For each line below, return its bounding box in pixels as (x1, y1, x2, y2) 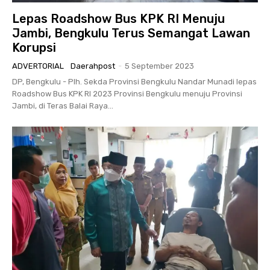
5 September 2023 (125, 61, 194, 71)
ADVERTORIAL (12, 61, 64, 71)
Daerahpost (71, 61, 115, 71)
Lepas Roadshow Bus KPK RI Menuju (12, 11, 225, 27)
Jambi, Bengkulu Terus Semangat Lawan (12, 26, 250, 41)
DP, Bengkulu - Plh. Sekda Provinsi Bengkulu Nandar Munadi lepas (12, 77, 257, 87)
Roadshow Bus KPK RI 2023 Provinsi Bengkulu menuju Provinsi (12, 89, 242, 99)
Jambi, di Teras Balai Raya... (12, 101, 113, 111)
